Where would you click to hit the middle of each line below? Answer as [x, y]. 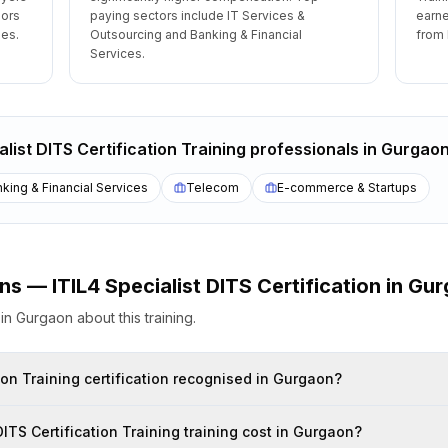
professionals [304, 149]
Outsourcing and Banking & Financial [196, 34]
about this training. [134, 317]
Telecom [212, 187]
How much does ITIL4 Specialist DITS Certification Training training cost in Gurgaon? [196, 431]
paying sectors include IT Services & [198, 15]
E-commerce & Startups [347, 187]
